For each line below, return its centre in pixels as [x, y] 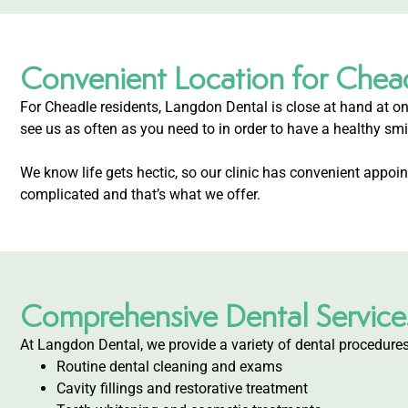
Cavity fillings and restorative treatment [182, 388]
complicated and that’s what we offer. [140, 194]
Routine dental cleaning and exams [169, 366]
